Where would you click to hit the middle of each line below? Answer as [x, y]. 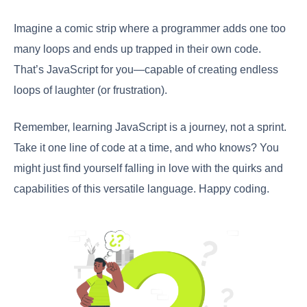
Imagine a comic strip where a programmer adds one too [150, 29]
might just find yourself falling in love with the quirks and [148, 169]
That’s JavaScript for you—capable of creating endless [146, 70]
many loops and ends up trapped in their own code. [137, 49]
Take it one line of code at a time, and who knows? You [146, 148]
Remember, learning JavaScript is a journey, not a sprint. [150, 127]
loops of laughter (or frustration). [90, 90]
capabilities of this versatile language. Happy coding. [142, 189]
